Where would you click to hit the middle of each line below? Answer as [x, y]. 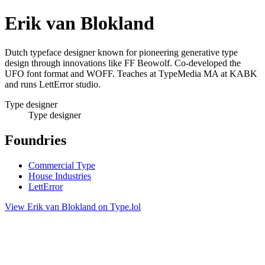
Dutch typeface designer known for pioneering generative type [121, 52]
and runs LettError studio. [53, 84]
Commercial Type [62, 165]
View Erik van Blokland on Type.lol [73, 206]
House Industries [60, 176]
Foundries [35, 140]
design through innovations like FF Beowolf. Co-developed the [123, 63]
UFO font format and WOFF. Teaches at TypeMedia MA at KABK [131, 73]
